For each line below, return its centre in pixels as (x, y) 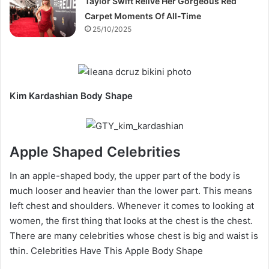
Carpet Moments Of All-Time (143, 16)
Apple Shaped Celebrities (95, 152)
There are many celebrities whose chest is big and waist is (134, 236)
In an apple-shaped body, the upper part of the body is (125, 176)
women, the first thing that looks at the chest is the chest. (131, 221)
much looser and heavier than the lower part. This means (131, 191)
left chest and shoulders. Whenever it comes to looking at (132, 206)
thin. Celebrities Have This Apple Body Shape (106, 251)
